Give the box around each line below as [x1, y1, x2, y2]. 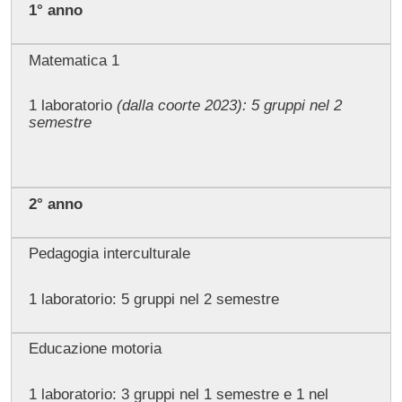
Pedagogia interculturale [28, 245, 190, 263]
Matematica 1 [28, 51, 119, 69]
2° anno [28, 195, 83, 213]
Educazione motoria [28, 340, 162, 358]
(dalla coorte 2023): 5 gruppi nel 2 [116, 96, 342, 114]
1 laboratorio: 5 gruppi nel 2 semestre [28, 290, 279, 308]
